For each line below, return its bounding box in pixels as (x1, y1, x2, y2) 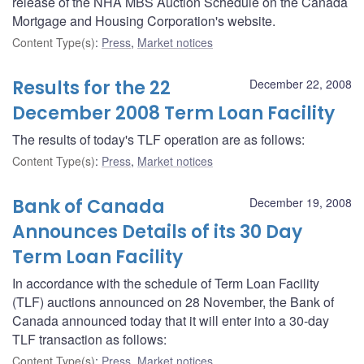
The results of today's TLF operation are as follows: (12, 129, 305, 149)
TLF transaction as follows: (12, 329, 167, 349)
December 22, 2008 (249, 75, 352, 92)
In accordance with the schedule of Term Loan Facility (12, 273, 319, 292)
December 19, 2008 (249, 193, 352, 210)
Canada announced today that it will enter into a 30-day (12, 310, 329, 330)
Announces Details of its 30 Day (12, 219, 302, 245)
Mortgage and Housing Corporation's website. (12, 11, 275, 30)
